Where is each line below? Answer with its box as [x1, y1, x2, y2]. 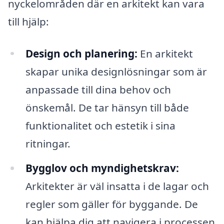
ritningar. [25, 136, 70, 150]
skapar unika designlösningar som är [25, 64, 207, 78]
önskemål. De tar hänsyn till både [25, 100, 189, 114]
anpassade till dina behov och [25, 82, 171, 96]
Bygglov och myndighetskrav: [25, 161, 179, 175]
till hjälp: [8, 14, 49, 28]
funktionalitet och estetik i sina [25, 118, 175, 132]
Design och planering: [25, 46, 137, 60]
